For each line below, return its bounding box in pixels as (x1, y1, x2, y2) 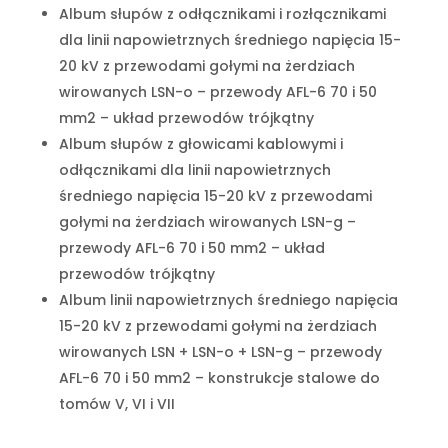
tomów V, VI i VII (58, 393, 175, 414)
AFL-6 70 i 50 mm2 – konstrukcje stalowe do (58, 367, 380, 388)
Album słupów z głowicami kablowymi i (58, 133, 343, 154)
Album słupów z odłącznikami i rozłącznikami (58, 3, 386, 24)
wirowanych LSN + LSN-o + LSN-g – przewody (58, 341, 382, 362)
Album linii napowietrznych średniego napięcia (58, 289, 398, 310)
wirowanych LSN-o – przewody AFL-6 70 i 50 (58, 81, 377, 102)
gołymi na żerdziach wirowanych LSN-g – (58, 211, 356, 232)
